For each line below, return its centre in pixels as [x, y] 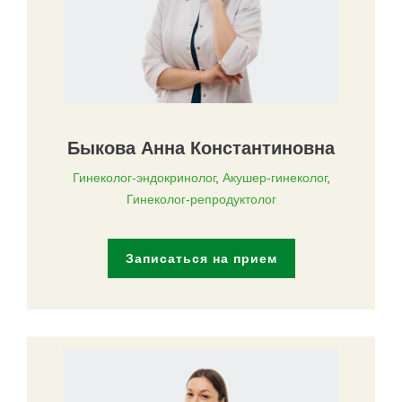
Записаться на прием [201, 258]
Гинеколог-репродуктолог [201, 199]
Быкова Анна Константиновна [201, 148]
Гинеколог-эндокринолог [144, 177]
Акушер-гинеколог [274, 177]
